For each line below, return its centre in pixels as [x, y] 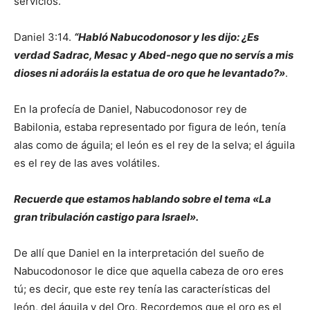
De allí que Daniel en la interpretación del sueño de [139, 253]
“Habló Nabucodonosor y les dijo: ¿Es [166, 37]
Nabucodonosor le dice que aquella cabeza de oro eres [149, 271]
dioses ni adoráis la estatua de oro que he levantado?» [149, 73]
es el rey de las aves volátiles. [87, 163]
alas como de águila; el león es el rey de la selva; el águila [154, 145]
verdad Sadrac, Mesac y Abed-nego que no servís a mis [154, 55]
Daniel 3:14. [44, 37]
